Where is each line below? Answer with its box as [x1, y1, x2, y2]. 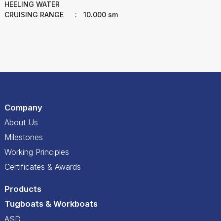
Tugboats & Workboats [4, 198, 98, 209]
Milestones [4, 132, 43, 142]
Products [4, 184, 41, 194]
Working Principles [4, 147, 69, 157]
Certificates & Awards [4, 161, 81, 172]
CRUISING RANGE [4, 10, 64, 19]
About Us [4, 117, 38, 127]
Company [4, 102, 42, 112]
